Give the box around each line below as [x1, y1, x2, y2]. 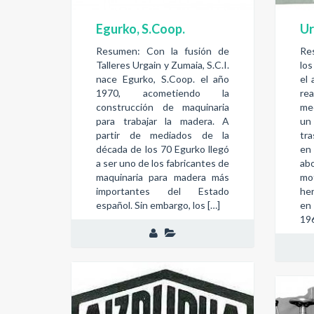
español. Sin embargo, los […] [96, 198, 220, 211]
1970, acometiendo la [96, 86, 230, 99]
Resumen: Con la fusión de [96, 44, 230, 57]
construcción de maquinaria [96, 100, 230, 113]
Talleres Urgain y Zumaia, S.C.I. [96, 58, 230, 71]
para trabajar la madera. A [96, 114, 230, 127]
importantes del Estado [96, 184, 230, 197]
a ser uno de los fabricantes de [96, 156, 230, 169]
